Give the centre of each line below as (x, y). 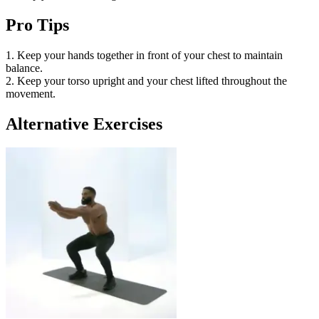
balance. (24, 68)
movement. (31, 93)
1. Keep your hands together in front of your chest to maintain (144, 55)
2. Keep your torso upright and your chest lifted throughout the (146, 80)
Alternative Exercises (84, 124)
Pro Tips (37, 25)
